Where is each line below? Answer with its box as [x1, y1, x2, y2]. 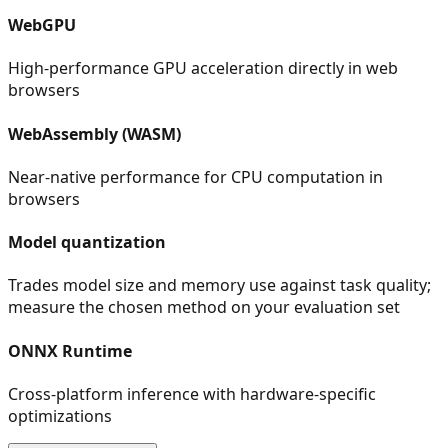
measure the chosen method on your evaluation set [8, 296, 400, 319]
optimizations [8, 404, 112, 427]
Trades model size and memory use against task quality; [8, 274, 431, 297]
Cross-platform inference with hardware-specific [8, 382, 376, 405]
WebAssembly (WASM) [8, 122, 181, 145]
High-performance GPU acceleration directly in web [8, 57, 398, 80]
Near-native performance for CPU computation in [8, 165, 383, 188]
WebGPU [8, 13, 76, 36]
